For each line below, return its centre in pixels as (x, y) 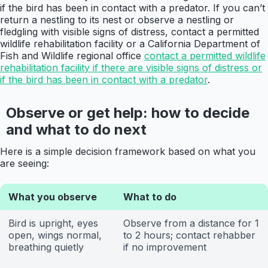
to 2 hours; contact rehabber (189, 235)
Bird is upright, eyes (53, 223)
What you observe (53, 197)
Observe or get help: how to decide (127, 113)
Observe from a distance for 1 (191, 223)
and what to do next (76, 130)
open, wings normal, (55, 235)
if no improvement (165, 247)
